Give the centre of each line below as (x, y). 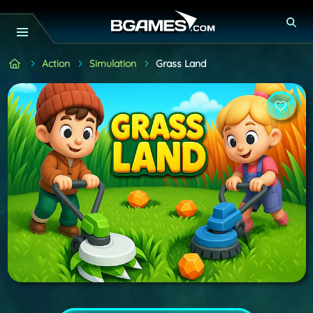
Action (56, 63)
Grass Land (181, 63)
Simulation (112, 63)
